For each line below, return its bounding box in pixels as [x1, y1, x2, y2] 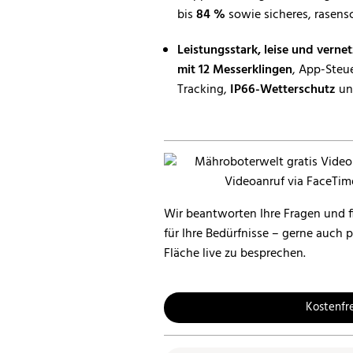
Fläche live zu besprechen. [164, 243, 306, 264]
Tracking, [177, 80, 230, 100]
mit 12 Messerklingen [177, 60, 292, 80]
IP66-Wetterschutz [230, 80, 336, 100]
